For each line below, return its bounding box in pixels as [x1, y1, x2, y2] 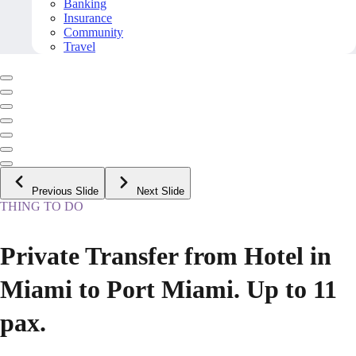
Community [64, 25, 123, 40]
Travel [64, 40, 95, 54]
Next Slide [137, 185, 184, 198]
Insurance [64, 11, 112, 25]
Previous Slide [32, 185, 99, 198]
